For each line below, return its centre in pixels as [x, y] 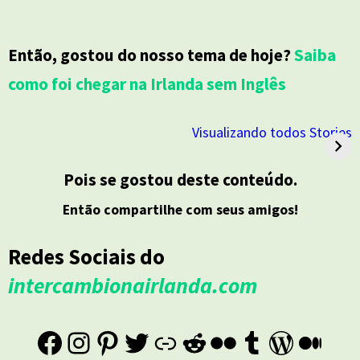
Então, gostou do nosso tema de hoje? [151, 55]
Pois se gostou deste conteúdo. [180, 179]
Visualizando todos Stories [272, 132]
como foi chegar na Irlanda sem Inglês [147, 84]
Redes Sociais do [86, 257]
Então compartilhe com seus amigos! [180, 209]
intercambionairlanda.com [133, 286]
